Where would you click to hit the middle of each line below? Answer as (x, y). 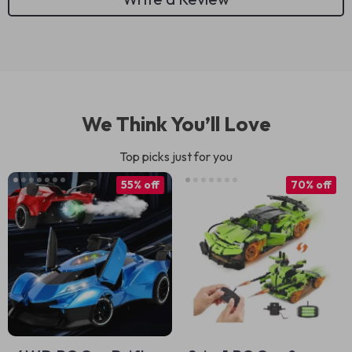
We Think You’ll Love (176, 124)
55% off (140, 185)
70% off (311, 185)
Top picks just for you (176, 156)
